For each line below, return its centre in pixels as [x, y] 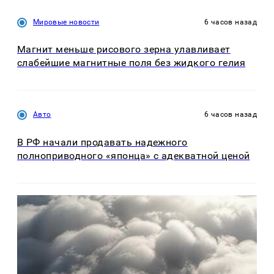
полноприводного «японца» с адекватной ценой [134, 155]
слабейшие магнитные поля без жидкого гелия [131, 63]
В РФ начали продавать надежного [102, 142]
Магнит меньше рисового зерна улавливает [124, 50]
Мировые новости [66, 22]
